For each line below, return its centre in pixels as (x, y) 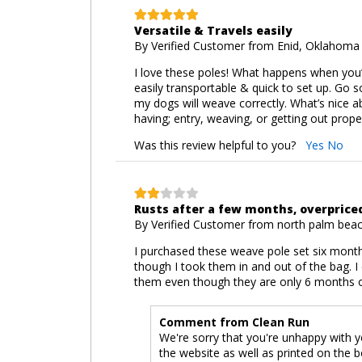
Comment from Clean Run (234, 322)
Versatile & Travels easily (213, 30)
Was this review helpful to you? (219, 145)
